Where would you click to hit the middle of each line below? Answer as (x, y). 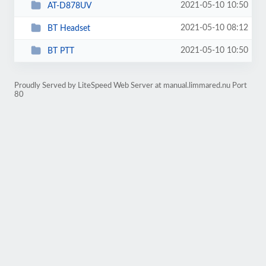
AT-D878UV (69, 6)
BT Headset (69, 28)
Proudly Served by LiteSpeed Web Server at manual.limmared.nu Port (131, 85)
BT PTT (61, 51)
